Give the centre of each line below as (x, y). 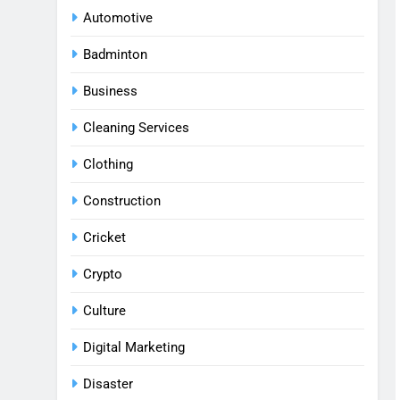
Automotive (118, 18)
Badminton (115, 54)
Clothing (108, 164)
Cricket (104, 237)
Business (110, 91)
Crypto (103, 274)
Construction (122, 201)
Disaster (108, 384)
